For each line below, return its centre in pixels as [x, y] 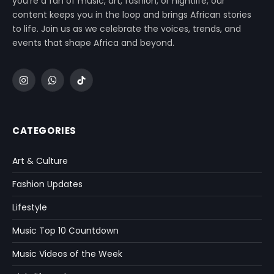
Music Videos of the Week [67, 254]
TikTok [94, 85]
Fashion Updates [47, 184]
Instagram [45, 85]
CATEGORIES [44, 131]
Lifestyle [30, 208]
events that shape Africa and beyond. [93, 43]
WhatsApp [74, 85]
